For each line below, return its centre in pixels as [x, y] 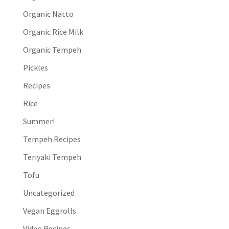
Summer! [39, 121]
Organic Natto [48, 14]
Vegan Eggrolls [49, 211]
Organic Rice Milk [53, 32]
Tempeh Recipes [52, 139]
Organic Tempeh [52, 50]
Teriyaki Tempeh [52, 157]
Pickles [35, 68]
